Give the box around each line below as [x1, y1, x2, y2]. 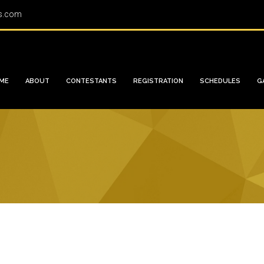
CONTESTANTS [66, 77, 117, 85]
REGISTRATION [133, 77, 183, 85]
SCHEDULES [200, 77, 240, 85]
